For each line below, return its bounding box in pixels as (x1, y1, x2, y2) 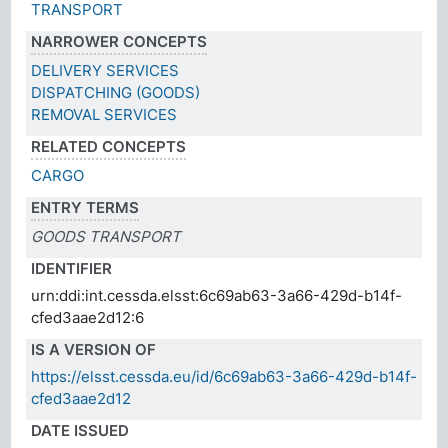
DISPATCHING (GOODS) (31, 82, 201, 102)
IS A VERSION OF (31, 339, 157, 359)
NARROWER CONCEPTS (31, 31, 208, 51)
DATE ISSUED (31, 420, 130, 440)
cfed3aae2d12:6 (31, 307, 145, 327)
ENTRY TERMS (31, 197, 140, 217)
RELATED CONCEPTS (31, 136, 187, 156)
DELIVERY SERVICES (31, 60, 180, 80)
